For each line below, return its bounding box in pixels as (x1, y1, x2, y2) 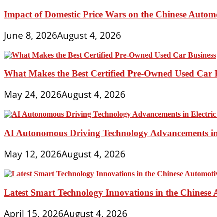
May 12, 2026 (4, 148, 62, 161)
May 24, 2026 (4, 88, 62, 101)
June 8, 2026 (4, 29, 57, 42)
